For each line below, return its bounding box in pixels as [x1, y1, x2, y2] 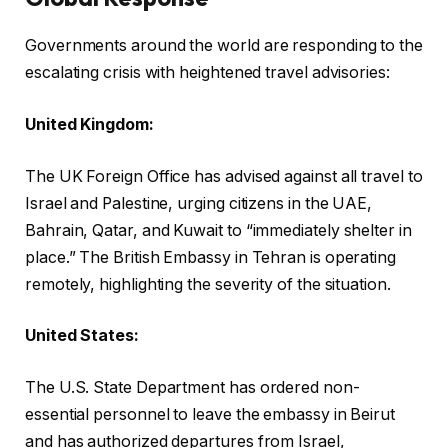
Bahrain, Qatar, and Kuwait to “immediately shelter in [25, 220, 412, 240]
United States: [25, 326, 139, 346]
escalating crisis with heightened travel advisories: [25, 63, 390, 83]
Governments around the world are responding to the [25, 36, 424, 56]
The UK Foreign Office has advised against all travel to [25, 166, 423, 186]
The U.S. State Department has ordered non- [25, 377, 360, 397]
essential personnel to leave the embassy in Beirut [25, 404, 396, 424]
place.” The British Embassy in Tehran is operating [25, 247, 397, 267]
